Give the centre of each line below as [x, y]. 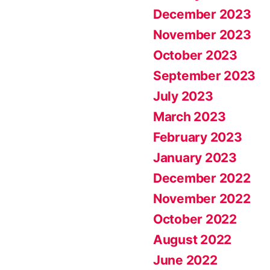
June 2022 [185, 260]
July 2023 [183, 96]
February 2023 [198, 137]
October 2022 [195, 219]
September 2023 [205, 76]
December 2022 [202, 178]
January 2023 [195, 158]
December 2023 [202, 14]
